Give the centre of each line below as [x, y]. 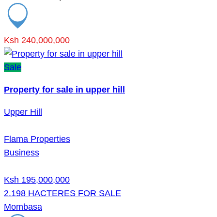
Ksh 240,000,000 [37, 40]
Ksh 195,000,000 [37, 179]
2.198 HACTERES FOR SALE [62, 193]
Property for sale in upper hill [64, 89]
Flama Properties [37, 139]
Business [22, 152]
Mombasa [23, 207]
